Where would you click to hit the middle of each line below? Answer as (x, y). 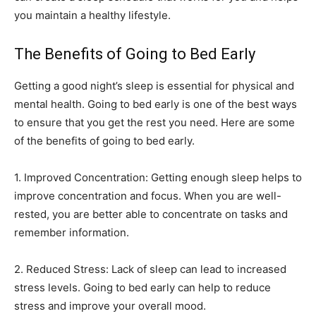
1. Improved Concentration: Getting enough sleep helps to (158, 178)
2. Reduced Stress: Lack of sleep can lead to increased (150, 269)
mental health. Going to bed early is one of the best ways (156, 104)
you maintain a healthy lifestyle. (92, 16)
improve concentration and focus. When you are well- (148, 196)
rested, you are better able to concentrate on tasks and (151, 214)
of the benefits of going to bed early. (104, 141)
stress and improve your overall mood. (110, 306)
